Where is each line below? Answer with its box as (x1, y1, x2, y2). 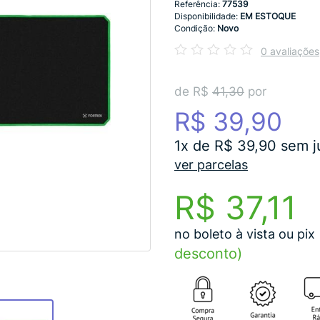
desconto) (174, 245, 242, 262)
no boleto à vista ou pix (174, 226, 315, 241)
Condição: (174, 23, 217, 34)
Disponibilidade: (174, 11, 240, 21)
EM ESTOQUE (240, 11, 296, 21)
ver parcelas (174, 157, 248, 172)
